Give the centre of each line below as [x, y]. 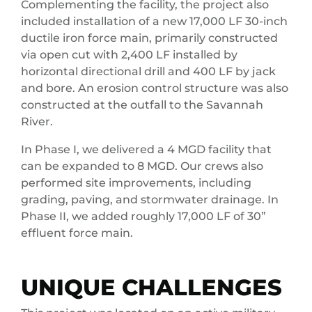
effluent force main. [77, 233]
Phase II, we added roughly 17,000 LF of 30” [143, 217]
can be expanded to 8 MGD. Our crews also [142, 166]
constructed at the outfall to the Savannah [142, 105]
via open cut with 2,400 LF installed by [129, 55]
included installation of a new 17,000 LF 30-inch [154, 22]
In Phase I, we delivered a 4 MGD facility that [146, 150]
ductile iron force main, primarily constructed [149, 38]
